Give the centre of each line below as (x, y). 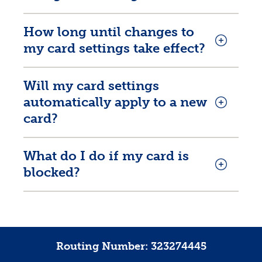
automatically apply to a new (115, 102)
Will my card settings (91, 86)
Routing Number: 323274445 (131, 246)
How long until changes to (109, 32)
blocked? (52, 172)
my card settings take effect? (114, 48)
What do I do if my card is (106, 156)
